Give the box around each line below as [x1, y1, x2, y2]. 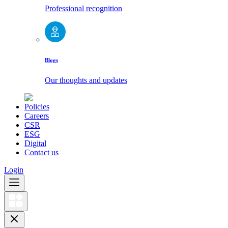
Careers [24, 111, 49, 121]
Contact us [24, 148, 59, 157]
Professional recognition [45, 4, 122, 13]
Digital [24, 139, 46, 148]
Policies [24, 102, 49, 111]
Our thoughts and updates [45, 76, 127, 85]
